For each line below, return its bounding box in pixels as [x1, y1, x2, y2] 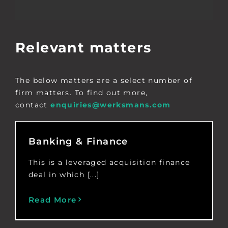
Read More [28, 194, 77, 205]
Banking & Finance [28, 135, 128, 147]
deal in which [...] [28, 169, 100, 179]
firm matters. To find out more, [15, 88, 148, 97]
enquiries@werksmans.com [50, 100, 171, 109]
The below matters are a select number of [15, 75, 192, 85]
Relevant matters [15, 39, 152, 56]
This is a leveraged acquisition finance [28, 157, 190, 167]
